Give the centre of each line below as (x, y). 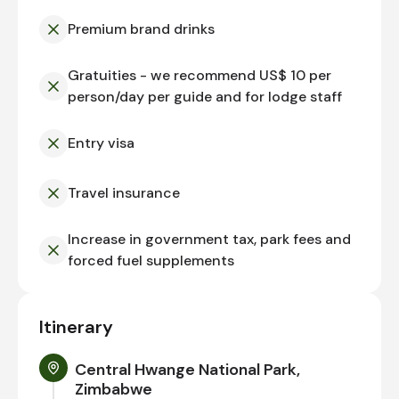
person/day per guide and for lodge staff (205, 97)
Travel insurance (124, 193)
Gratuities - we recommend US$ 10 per (199, 76)
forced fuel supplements (151, 261)
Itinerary (76, 327)
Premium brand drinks (141, 29)
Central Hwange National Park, (187, 370)
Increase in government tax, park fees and (209, 240)
